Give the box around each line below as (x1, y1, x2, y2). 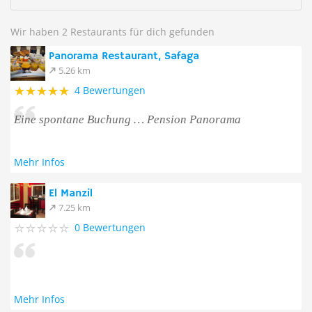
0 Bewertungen (75, 221, 146, 234)
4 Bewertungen (75, 84, 146, 97)
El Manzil (49, 187, 93, 201)
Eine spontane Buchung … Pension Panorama (14, 113, 241, 126)
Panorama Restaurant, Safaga (49, 49, 199, 63)
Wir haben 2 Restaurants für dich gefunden (10, 25, 214, 38)
